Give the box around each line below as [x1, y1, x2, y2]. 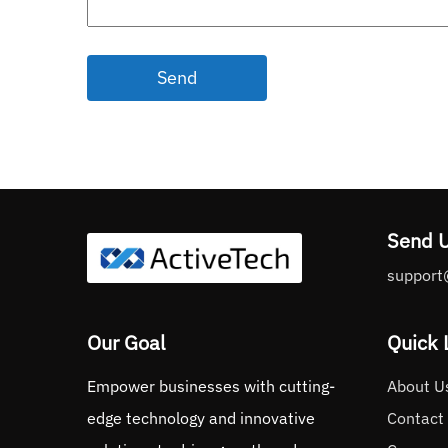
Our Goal [87, 329, 165, 357]
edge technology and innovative [87, 408, 315, 429]
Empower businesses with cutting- [87, 376, 335, 397]
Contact [387, 408, 444, 429]
